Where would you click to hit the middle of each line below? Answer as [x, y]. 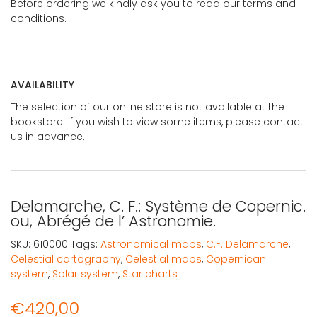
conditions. [39, 18]
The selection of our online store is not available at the [148, 106]
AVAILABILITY [42, 85]
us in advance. [48, 136]
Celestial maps [163, 259]
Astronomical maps [151, 244]
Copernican [236, 259]
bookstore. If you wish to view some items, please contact [157, 121]
